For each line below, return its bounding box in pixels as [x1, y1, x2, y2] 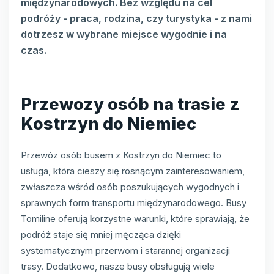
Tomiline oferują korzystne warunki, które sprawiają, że [21, 213, 250, 225]
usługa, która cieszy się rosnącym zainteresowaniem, [21, 165, 245, 177]
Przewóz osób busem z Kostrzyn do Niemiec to [21, 149, 221, 161]
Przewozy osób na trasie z [21, 94, 240, 114]
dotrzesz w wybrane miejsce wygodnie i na [21, 28, 227, 41]
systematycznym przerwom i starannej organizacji [21, 245, 230, 257]
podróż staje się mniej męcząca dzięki [21, 229, 181, 241]
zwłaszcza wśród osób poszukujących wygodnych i [21, 181, 239, 193]
